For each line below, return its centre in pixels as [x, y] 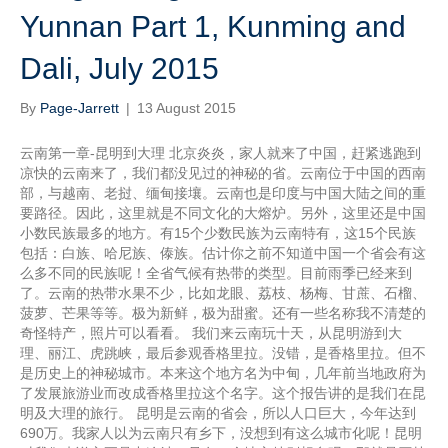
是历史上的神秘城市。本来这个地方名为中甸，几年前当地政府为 [223, 373]
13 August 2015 [186, 108]
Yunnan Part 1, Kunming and [213, 26]
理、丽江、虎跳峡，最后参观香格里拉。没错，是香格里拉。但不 [223, 353]
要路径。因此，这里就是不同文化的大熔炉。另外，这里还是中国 [223, 213]
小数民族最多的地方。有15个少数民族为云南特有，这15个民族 [218, 233]
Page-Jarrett [79, 108]
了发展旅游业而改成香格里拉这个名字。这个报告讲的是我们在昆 [223, 393]
